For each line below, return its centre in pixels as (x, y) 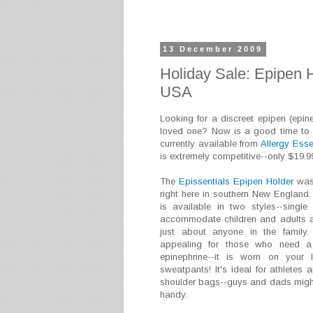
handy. (174, 295)
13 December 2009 (213, 49)
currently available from (210, 144)
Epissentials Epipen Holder (236, 182)
